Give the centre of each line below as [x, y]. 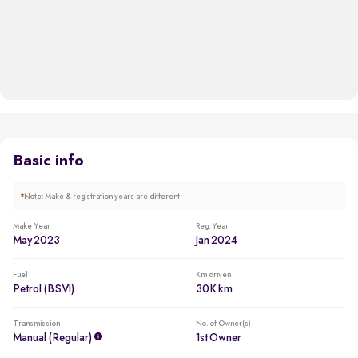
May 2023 [36, 241]
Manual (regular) [52, 338]
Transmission [36, 324]
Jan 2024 [216, 241]
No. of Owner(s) [223, 324]
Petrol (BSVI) [44, 289]
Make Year [32, 226]
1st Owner [218, 338]
